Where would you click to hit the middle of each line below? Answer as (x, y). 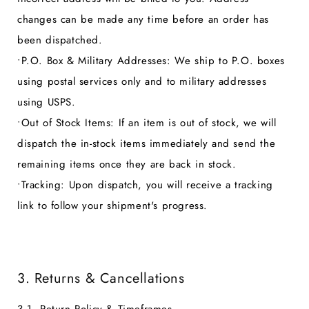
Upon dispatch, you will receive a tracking (169, 185)
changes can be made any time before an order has (143, 20)
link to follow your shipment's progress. (113, 206)
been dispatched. (60, 40)
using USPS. (47, 102)
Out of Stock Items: (68, 123)
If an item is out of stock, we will (196, 123)
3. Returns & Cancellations (101, 278)
